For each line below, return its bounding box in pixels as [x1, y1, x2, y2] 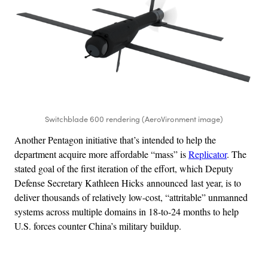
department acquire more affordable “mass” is [14, 147, 188, 160]
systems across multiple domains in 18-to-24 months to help [14, 205, 239, 218]
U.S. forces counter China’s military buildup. [14, 219, 181, 232]
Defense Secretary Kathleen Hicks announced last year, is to [14, 176, 241, 189]
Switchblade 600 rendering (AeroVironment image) [45, 113, 223, 124]
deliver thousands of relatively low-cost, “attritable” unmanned [14, 190, 248, 203]
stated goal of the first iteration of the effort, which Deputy [14, 162, 233, 175]
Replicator [188, 147, 227, 160]
